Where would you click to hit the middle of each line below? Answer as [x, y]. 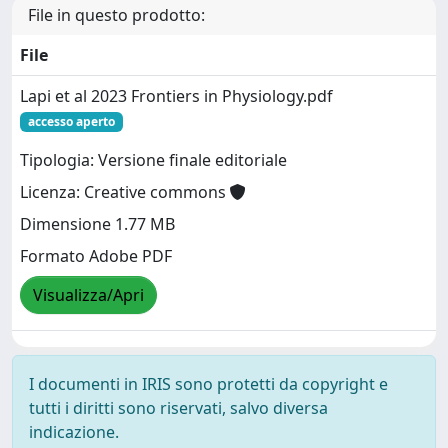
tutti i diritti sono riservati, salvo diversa [178, 408]
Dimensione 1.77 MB [97, 224]
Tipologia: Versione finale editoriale [153, 160]
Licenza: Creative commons [125, 192]
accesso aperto [71, 121]
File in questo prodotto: [116, 15]
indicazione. [74, 432]
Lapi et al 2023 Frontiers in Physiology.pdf [176, 96]
